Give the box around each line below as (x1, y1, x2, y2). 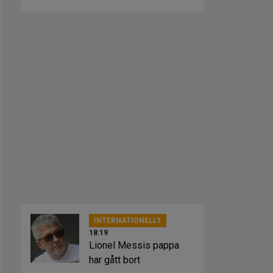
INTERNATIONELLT (94, 216, 161, 225)
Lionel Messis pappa (89, 239, 179, 251)
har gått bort (89, 254, 140, 266)
